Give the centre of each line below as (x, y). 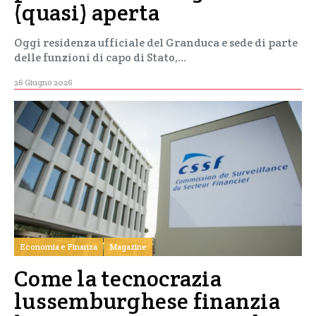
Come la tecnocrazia (118, 278)
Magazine (128, 247)
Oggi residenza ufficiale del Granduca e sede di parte (156, 43)
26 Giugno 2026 (43, 82)
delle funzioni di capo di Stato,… (100, 57)
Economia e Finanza (59, 247)
